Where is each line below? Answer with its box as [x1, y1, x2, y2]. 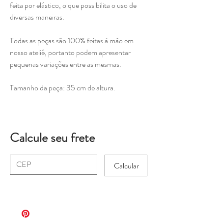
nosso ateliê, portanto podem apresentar [10, 47, 131, 58]
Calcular [114, 160, 139, 171]
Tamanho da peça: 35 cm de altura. [10, 82, 115, 94]
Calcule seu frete [10, 129, 95, 147]
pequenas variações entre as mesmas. [10, 58, 123, 70]
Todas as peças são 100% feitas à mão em [10, 35, 134, 47]
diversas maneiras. [10, 11, 66, 23]
